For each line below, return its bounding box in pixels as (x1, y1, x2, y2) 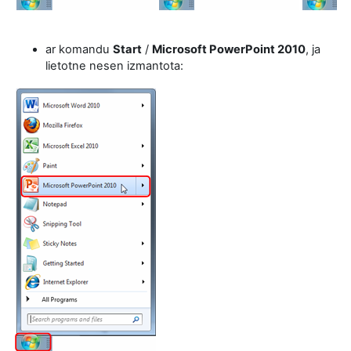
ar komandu (45, 42, 113, 56)
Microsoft (152, 42, 207, 56)
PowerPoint (209, 42, 275, 56)
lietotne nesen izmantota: (45, 58, 183, 73)
